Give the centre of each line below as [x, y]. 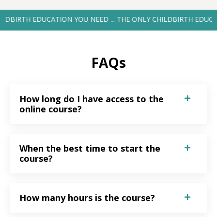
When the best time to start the [90, 148]
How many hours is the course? [87, 197]
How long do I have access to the [92, 99]
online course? [51, 109]
